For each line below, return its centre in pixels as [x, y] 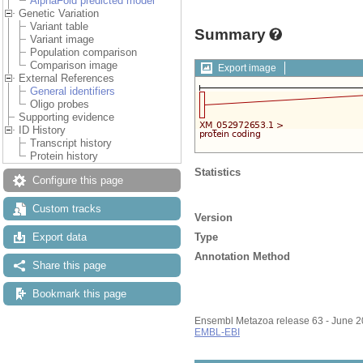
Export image [247, 68]
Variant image [62, 40]
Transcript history [71, 143]
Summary [230, 34]
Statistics [218, 172]
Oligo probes [60, 105]
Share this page [69, 266]
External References [66, 79]
